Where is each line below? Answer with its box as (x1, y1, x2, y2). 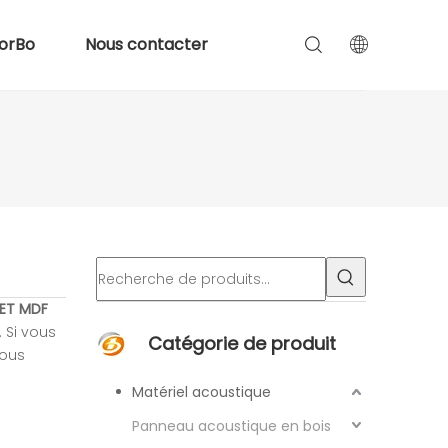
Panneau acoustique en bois (132, 416, 331, 436)
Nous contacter (84, 33, 208, 56)
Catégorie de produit (148, 331, 336, 356)
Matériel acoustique (132, 382, 271, 402)
